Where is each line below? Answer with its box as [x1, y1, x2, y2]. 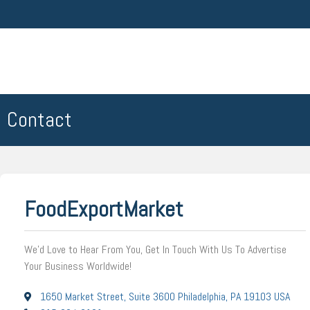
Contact [7, 107, 72, 133]
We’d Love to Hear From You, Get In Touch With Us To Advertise [24, 242, 286, 257]
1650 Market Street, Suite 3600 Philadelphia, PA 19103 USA [39, 289, 290, 304]
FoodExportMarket [24, 195, 183, 223]
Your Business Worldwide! [24, 259, 131, 273]
